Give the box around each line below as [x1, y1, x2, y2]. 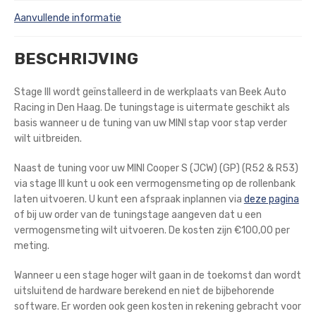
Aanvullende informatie [13, 11, 121, 24]
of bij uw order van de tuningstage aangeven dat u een [13, 208, 262, 221]
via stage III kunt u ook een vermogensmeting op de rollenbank [13, 177, 296, 190]
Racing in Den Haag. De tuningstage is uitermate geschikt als [13, 102, 290, 114]
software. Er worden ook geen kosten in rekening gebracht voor [13, 300, 301, 312]
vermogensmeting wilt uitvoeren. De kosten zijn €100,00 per [13, 224, 290, 236]
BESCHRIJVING [13, 49, 138, 69]
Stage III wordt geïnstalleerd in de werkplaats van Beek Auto [13, 86, 286, 99]
